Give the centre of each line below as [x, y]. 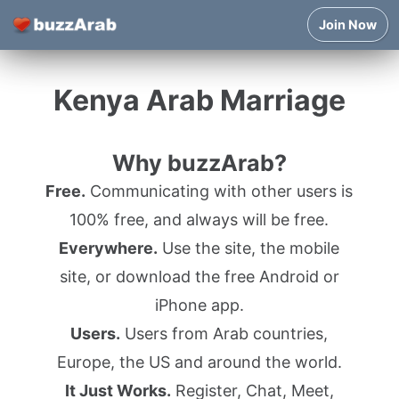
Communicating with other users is [220, 191]
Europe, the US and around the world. [199, 362]
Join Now [348, 24]
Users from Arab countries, [224, 334]
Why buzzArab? [199, 163]
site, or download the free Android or [199, 277]
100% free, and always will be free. [199, 220]
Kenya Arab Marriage [199, 100]
